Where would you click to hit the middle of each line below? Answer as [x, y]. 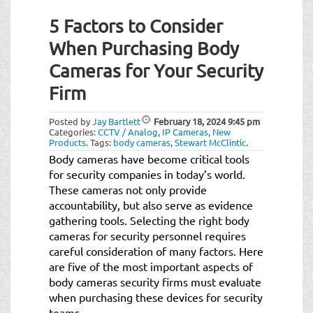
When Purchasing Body [144, 48]
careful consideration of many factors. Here [156, 250]
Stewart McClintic [210, 142]
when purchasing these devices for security [156, 297]
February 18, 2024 [190, 121]
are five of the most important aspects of [151, 266]
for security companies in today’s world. [147, 174]
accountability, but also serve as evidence [151, 204]
